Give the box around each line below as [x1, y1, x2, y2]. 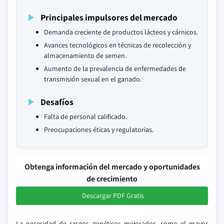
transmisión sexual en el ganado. [44, 74, 141, 83]
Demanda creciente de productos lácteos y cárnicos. [44, 27, 198, 36]
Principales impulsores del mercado [40, 11, 177, 23]
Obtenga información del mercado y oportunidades [24, 161, 200, 172]
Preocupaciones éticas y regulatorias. [44, 125, 153, 134]
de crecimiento [86, 173, 137, 184]
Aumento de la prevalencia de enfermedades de [44, 64, 186, 73]
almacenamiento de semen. [44, 51, 126, 60]
